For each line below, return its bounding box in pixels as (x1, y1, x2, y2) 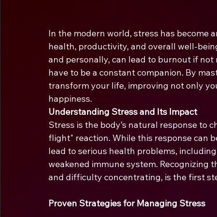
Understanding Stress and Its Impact (48, 106, 197, 117)
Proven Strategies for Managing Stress (48, 197, 205, 209)
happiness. (48, 93, 92, 104)
